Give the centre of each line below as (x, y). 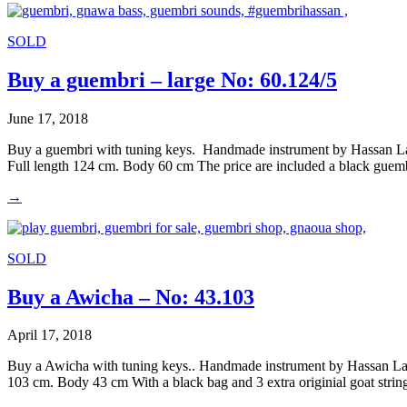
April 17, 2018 (50, 335)
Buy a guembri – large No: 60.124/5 (172, 79)
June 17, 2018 (48, 118)
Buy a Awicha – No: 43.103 (131, 297)
